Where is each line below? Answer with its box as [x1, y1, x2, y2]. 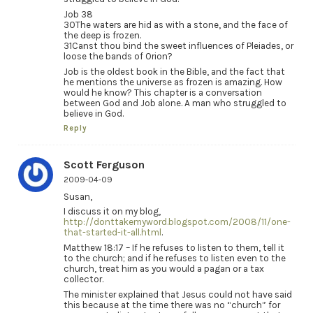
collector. [63, 274, 103, 285]
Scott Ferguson [63, 157, 145, 171]
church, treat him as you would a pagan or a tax [63, 263, 264, 275]
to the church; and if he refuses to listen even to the [63, 253, 286, 264]
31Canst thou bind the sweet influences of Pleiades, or [63, 41, 293, 52]
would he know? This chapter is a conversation [63, 87, 262, 98]
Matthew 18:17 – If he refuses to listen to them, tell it [63, 242, 284, 254]
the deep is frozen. [63, 30, 141, 41]
